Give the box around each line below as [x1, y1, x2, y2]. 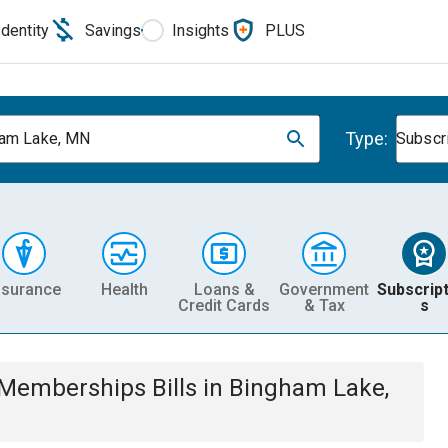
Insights [172, 20, 229, 40]
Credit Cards [178, 295, 270, 315]
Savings [85, 20, 141, 40]
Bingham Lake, [229, 374, 389, 402]
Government [279, 279, 369, 299]
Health [100, 279, 148, 299]
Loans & [193, 279, 255, 299]
